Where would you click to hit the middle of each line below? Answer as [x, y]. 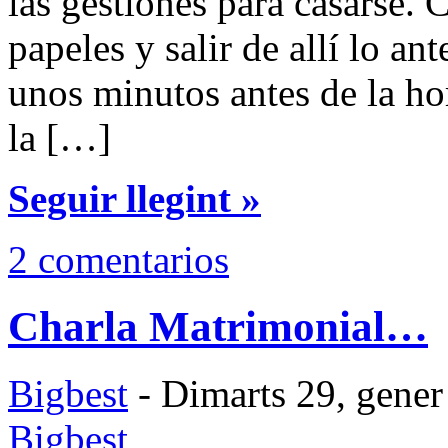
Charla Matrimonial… [218, 326]
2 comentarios [118, 259]
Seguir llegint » [134, 198]
